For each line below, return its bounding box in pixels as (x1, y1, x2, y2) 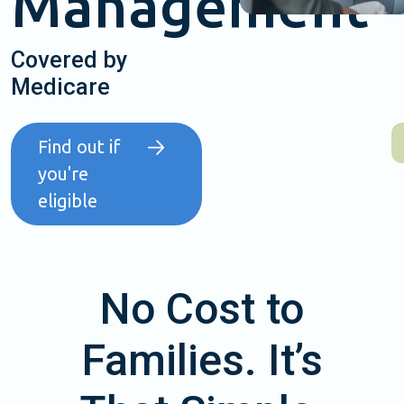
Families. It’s (81, 335, 323, 387)
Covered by (11, 47, 127, 74)
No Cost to (100, 283, 304, 335)
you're (38, 163, 88, 185)
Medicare (11, 74, 110, 101)
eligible (38, 190, 97, 212)
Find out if (38, 136, 121, 158)
